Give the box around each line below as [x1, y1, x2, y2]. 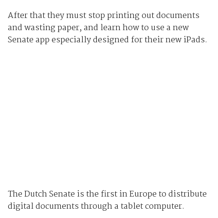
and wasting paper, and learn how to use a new [7, 21, 189, 35]
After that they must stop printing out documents [7, 9, 200, 22]
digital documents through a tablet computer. [7, 200, 184, 214]
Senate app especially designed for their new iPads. [7, 33, 207, 47]
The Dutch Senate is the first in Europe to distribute [7, 188, 207, 201]
